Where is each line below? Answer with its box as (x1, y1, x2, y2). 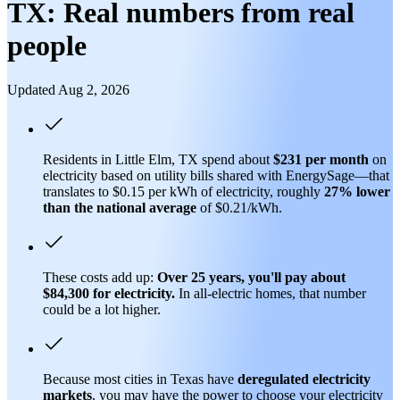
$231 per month (273, 151, 369, 167)
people (7, 29, 87, 62)
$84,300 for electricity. (43, 285, 175, 301)
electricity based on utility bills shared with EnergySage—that (43, 167, 389, 183)
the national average (74, 199, 196, 215)
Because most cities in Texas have (43, 371, 237, 387)
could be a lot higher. (43, 301, 161, 317)
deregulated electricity (237, 371, 371, 387)
